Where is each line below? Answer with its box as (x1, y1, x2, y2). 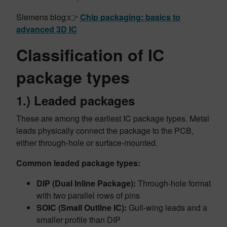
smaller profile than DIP (36, 214, 121, 225)
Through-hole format (136, 177, 211, 189)
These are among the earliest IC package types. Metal (16, 112, 209, 124)
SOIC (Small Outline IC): (36, 202, 127, 213)
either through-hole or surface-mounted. (16, 137, 158, 148)
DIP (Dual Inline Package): (36, 177, 136, 189)
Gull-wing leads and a (127, 202, 207, 213)
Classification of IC (16, 43, 164, 66)
